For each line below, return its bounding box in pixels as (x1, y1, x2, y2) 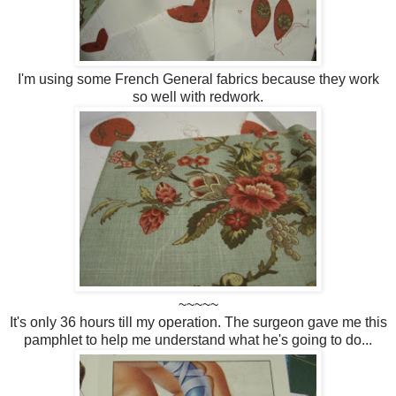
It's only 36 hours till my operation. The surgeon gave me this (9, 314, 387, 330)
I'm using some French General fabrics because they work (17, 71, 379, 87)
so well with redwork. (133, 88, 263, 104)
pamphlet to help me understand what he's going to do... (24, 331, 372, 347)
